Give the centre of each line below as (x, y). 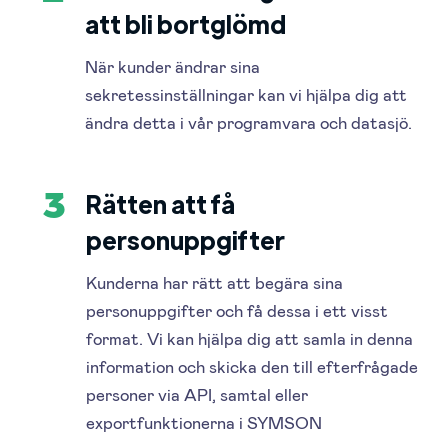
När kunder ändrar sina (173, 66)
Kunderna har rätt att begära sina (215, 282)
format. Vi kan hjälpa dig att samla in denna (250, 338)
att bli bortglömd (186, 24)
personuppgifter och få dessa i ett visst (237, 310)
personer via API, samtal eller (197, 394)
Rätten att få (161, 204)
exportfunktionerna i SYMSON (204, 422)
